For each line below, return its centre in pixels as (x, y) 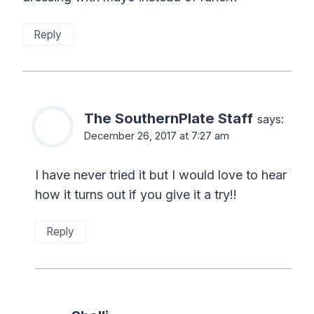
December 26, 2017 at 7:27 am (157, 136)
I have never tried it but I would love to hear (161, 175)
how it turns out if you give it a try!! (136, 194)
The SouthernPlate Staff (169, 118)
